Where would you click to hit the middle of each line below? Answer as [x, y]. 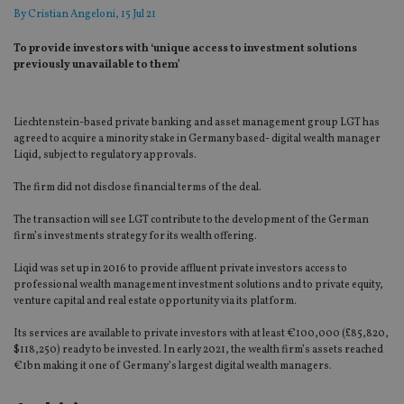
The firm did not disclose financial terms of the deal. [138, 188]
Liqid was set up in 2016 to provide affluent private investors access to [180, 269]
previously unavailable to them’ [97, 65]
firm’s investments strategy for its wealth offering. [135, 237]
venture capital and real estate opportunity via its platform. [155, 302]
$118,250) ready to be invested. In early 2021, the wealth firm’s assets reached [198, 350]
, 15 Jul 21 [136, 15]
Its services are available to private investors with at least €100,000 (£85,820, [201, 334]
